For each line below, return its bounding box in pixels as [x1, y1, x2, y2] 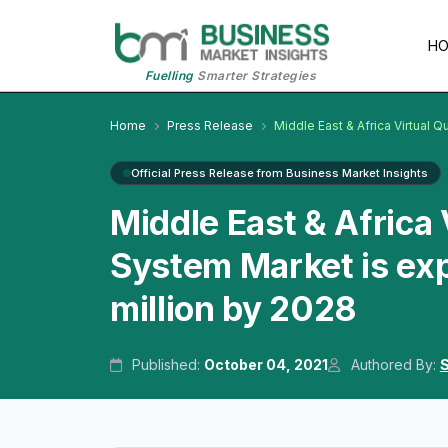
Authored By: [346, 356, 440, 374]
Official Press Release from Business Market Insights [131, 166, 428, 181]
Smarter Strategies [193, 68, 317, 84]
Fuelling [144, 68, 194, 84]
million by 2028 [110, 288, 357, 330]
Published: [128, 356, 205, 374]
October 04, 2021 [204, 356, 329, 374]
